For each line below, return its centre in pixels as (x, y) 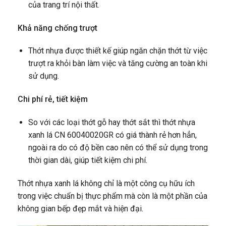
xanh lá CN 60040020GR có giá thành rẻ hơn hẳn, (112, 135)
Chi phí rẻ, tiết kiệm (53, 99)
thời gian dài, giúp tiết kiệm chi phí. (88, 160)
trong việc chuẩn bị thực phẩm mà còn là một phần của (112, 196)
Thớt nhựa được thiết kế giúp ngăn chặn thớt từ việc (118, 51)
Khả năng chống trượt (58, 28)
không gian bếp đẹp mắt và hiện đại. (80, 208)
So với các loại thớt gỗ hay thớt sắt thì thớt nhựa (111, 122)
